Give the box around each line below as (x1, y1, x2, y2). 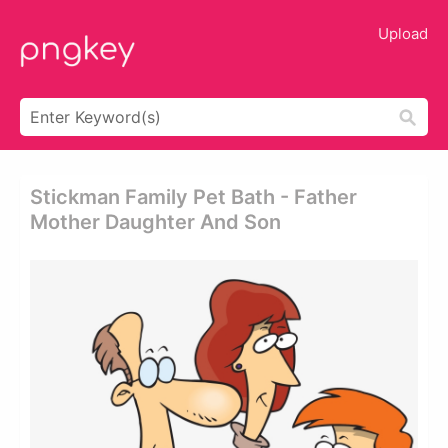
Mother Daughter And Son (30, 210, 281, 234)
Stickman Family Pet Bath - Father (30, 185, 357, 209)
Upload (378, 24, 428, 43)
